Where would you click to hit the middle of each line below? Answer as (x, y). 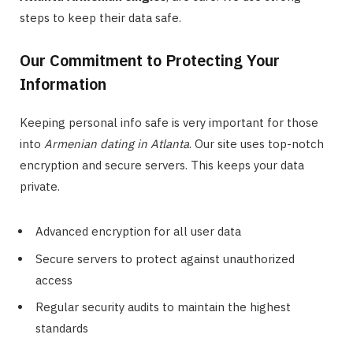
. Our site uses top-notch (256, 144)
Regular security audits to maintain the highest (163, 307)
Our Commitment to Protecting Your (150, 61)
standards (62, 329)
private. (40, 187)
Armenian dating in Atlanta (117, 144)
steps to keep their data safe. (100, 18)
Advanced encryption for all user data (138, 232)
